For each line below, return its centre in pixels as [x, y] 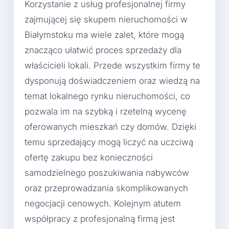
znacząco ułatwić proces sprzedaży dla [103, 50]
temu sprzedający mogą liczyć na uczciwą [109, 142]
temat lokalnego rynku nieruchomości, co [107, 96]
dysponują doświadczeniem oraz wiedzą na [112, 81]
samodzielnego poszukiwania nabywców [107, 173]
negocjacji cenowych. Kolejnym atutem [103, 204]
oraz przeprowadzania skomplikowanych [106, 188]
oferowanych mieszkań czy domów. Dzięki [110, 127]
